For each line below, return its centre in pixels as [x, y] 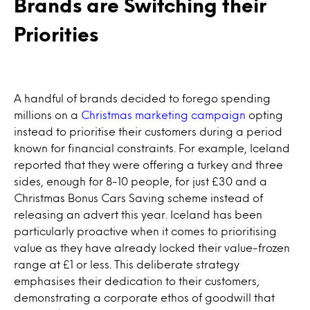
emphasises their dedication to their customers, [137, 281]
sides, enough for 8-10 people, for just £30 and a [140, 181]
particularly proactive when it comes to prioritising [145, 231]
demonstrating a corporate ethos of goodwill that [144, 297]
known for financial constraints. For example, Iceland [152, 148]
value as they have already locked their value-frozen [152, 247]
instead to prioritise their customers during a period [148, 131]
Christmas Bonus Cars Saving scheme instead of [138, 198]
